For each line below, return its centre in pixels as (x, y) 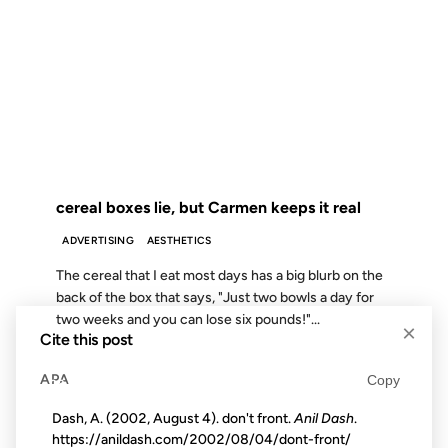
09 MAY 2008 (88, 384)
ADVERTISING (98, 241)
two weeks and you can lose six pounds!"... (188, 319)
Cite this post (86, 339)
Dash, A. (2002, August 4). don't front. (173, 419)
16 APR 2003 (86, 55)
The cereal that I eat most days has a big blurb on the (219, 275)
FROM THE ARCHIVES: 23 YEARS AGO (224, 165)
